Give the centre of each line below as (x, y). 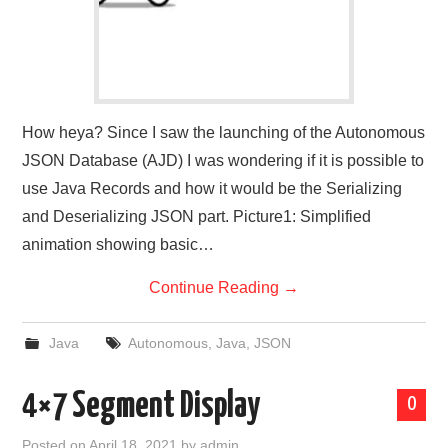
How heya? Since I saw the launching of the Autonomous (224, 133)
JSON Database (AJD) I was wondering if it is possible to (223, 161)
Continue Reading (216, 288)
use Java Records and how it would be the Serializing (212, 189)
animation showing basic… (118, 245)
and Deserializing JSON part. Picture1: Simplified (197, 217)
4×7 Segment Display (141, 407)
